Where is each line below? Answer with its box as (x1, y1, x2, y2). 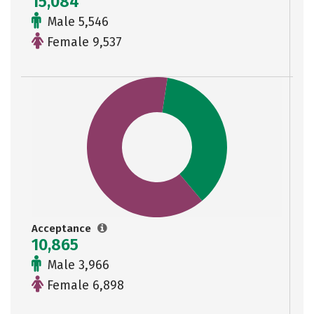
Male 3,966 (44, 257, 109, 273)
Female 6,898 (43, 278, 124, 293)
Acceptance (32, 222, 94, 235)
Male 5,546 (44, 14, 109, 29)
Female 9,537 (43, 34, 122, 50)
